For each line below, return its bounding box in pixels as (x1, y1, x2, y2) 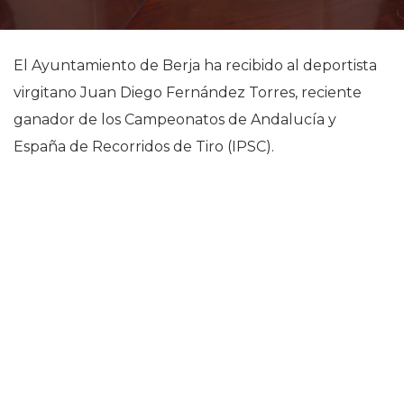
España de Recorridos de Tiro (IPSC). (14, 138, 274, 155)
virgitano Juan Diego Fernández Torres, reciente (14, 84, 362, 101)
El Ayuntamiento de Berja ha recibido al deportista (14, 57, 377, 74)
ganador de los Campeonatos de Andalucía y (14, 111, 336, 128)
